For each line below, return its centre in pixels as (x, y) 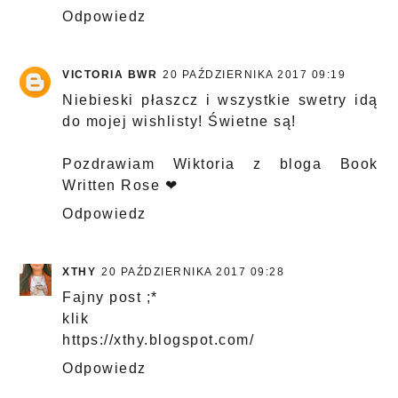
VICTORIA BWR (110, 75)
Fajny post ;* (110, 298)
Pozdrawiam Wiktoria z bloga (201, 164)
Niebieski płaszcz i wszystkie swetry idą (220, 100)
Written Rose (111, 186)
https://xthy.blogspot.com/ (159, 340)
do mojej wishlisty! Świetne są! (179, 122)
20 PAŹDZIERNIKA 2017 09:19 (255, 75)
